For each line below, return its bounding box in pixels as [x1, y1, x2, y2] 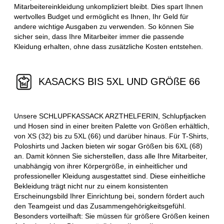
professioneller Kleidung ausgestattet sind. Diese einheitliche [14, 172, 205, 180]
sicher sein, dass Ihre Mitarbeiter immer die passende [14, 32, 184, 40]
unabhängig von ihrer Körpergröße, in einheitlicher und [14, 162, 187, 170]
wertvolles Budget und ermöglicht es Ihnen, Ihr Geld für [14, 12, 188, 20]
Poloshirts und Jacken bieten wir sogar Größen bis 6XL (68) [14, 142, 202, 150]
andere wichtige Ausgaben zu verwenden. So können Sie [14, 22, 194, 30]
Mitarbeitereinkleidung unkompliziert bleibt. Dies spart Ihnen [14, 2, 203, 10]
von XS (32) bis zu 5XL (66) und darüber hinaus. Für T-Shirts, [14, 132, 208, 140]
